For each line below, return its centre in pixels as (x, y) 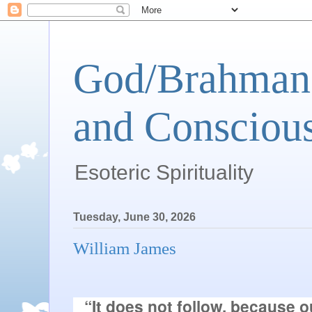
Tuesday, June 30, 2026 (134, 217)
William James (125, 249)
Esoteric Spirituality (164, 172)
